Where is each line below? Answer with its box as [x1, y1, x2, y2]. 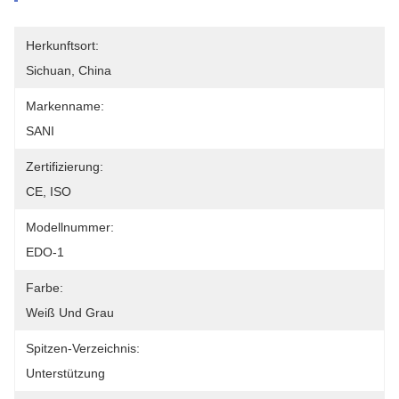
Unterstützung [26, 366, 105, 380]
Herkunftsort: [26, 38, 99, 53]
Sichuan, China [26, 63, 111, 77]
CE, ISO [26, 184, 71, 199]
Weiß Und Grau [26, 305, 114, 320]
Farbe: [26, 281, 63, 295]
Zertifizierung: [26, 159, 103, 174]
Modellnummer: [26, 220, 114, 234]
